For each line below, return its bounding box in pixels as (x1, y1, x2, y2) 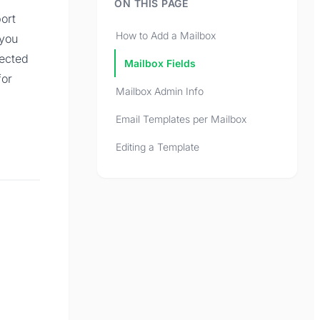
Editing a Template (116, 141, 199, 154)
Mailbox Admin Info (116, 85, 204, 98)
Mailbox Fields (124, 57, 196, 70)
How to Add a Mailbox (116, 29, 216, 42)
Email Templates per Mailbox (116, 113, 246, 126)
